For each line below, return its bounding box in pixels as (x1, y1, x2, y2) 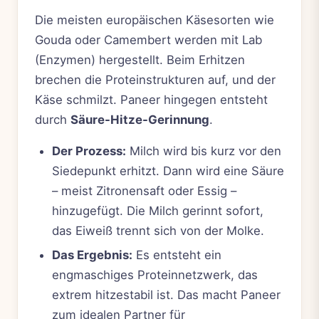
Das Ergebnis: (52, 247, 132, 262)
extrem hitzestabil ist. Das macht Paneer (52, 287, 281, 302)
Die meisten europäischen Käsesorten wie (35, 12, 274, 27)
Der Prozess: (52, 143, 126, 158)
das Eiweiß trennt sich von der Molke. (52, 223, 264, 238)
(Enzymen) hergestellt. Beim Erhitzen (35, 52, 245, 67)
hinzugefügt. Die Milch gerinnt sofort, (52, 203, 263, 218)
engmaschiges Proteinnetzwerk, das (52, 267, 258, 282)
